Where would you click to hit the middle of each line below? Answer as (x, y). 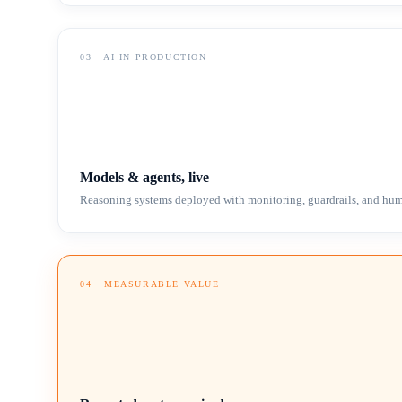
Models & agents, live (144, 177)
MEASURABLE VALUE (162, 284)
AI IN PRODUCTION (155, 57)
